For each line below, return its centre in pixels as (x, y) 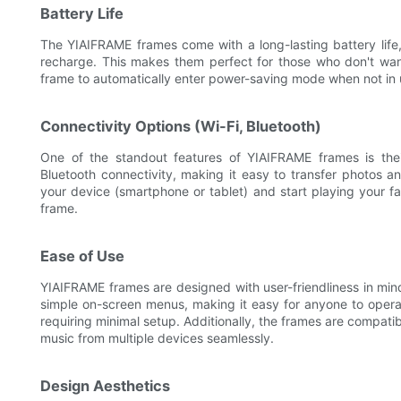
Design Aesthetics (105, 386)
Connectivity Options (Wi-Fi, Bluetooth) (181, 127)
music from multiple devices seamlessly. (157, 338)
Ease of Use (82, 256)
